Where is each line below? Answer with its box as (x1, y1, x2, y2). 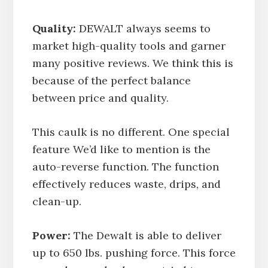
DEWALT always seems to (75, 21, 211, 35)
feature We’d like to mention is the (32, 142, 211, 156)
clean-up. (32, 194, 81, 208)
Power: (32, 228, 71, 242)
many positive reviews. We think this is (32, 56, 233, 70)
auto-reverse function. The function (32, 159, 219, 173)
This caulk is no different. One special (32, 124, 230, 139)
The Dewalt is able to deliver (70, 228, 221, 242)
